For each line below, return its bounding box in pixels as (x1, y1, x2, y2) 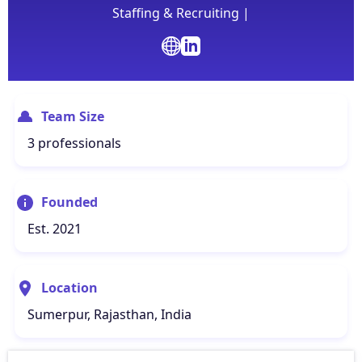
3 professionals (27, 134, 121, 153)
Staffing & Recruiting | (112, 4, 250, 23)
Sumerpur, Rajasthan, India (27, 305, 192, 324)
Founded (41, 193, 98, 212)
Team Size (41, 107, 104, 126)
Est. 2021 (27, 220, 82, 238)
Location (41, 279, 98, 297)
